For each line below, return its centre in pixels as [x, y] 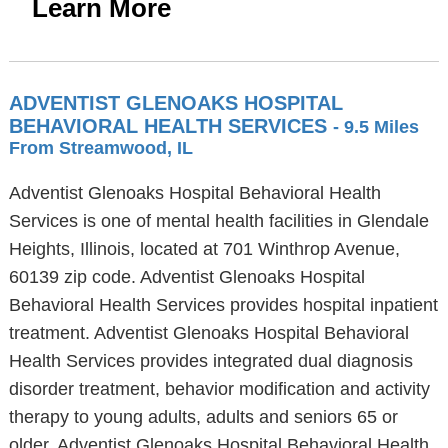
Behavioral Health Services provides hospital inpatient [223, 305]
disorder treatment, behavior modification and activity [219, 389]
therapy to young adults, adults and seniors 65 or [203, 417]
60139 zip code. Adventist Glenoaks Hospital [186, 277]
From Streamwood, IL [100, 148]
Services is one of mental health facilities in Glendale [218, 221]
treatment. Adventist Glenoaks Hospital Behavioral [208, 333]
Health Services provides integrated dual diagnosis [210, 361]
